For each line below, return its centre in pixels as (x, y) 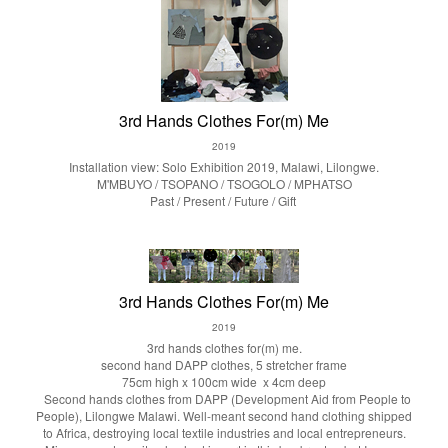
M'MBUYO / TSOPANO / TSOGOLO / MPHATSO (224, 183)
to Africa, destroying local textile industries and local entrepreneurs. (224, 432)
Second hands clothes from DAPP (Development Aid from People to (224, 398)
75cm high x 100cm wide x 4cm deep (224, 381)
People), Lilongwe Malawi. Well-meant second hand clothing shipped (224, 415)
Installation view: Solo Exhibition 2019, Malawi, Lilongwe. (224, 166)
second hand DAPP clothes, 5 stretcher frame (224, 364)
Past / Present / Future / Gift (224, 200)
